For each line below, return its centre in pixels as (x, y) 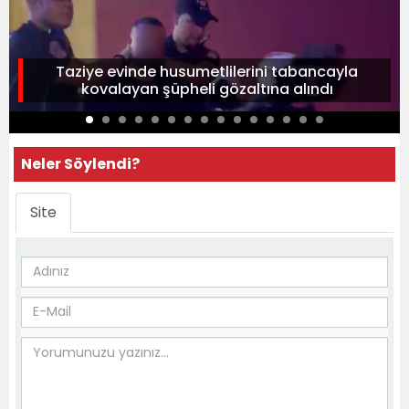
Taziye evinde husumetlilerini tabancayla (207, 71)
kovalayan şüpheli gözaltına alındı (207, 89)
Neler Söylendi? (80, 163)
